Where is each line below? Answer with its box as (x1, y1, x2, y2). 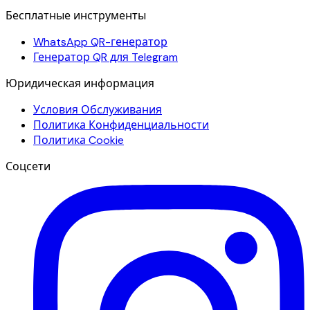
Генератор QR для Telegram (33, 49, 178, 64)
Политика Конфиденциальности (33, 117, 209, 132)
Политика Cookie (33, 132, 124, 147)
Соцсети (6, 158, 51, 174)
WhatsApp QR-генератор (33, 34, 167, 49)
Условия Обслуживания (33, 102, 162, 117)
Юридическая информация (6, 75, 154, 91)
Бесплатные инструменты (6, 8, 146, 23)
